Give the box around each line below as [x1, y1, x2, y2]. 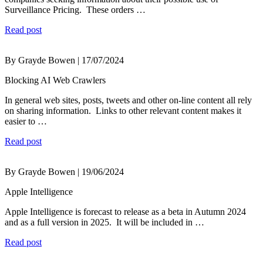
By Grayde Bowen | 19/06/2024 [5, 167, 124, 177]
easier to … [5, 116, 47, 127]
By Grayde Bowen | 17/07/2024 [5, 55, 124, 66]
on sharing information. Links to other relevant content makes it [5, 106, 241, 116]
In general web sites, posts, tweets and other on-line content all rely [5, 95, 252, 106]
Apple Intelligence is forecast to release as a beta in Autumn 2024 [5, 207, 246, 217]
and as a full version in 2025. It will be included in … [5, 217, 204, 228]
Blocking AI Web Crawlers [5, 75, 106, 86]
